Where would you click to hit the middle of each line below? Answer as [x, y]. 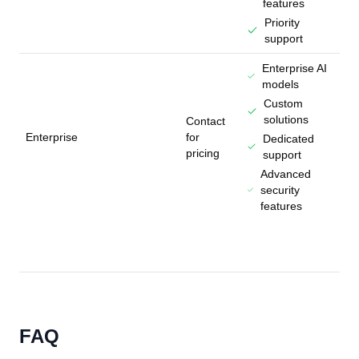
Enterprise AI [294, 68]
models [280, 84]
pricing [203, 153]
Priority [282, 22]
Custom [283, 103]
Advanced [285, 174]
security [280, 190]
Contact [206, 121]
